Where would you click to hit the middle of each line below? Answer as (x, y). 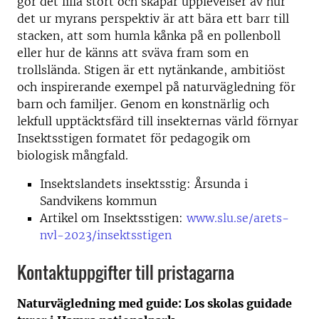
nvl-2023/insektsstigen (106, 235)
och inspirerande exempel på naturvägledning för (156, 87)
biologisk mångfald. (73, 155)
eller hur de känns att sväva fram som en (133, 52)
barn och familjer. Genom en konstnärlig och (143, 104)
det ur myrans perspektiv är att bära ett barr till (153, 18)
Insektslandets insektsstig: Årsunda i (144, 183)
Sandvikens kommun (98, 200)
